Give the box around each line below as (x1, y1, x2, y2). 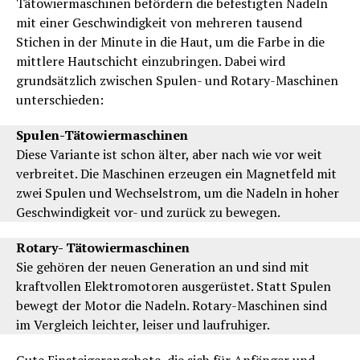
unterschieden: (16, 90, 104, 108)
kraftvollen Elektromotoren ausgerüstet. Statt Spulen (16, 276, 331, 295)
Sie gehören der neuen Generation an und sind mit (16, 257, 309, 276)
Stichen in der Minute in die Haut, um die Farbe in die (16, 32, 325, 51)
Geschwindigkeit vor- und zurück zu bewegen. (16, 202, 280, 221)
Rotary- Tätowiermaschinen (16, 238, 190, 256)
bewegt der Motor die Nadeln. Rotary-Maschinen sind (16, 296, 327, 314)
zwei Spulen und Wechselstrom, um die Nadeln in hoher (16, 183, 339, 202)
